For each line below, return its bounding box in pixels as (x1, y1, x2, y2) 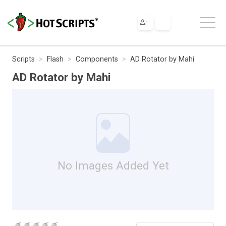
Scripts (12, 54, 35, 64)
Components (76, 54, 118, 64)
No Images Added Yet (57, 158, 169, 172)
